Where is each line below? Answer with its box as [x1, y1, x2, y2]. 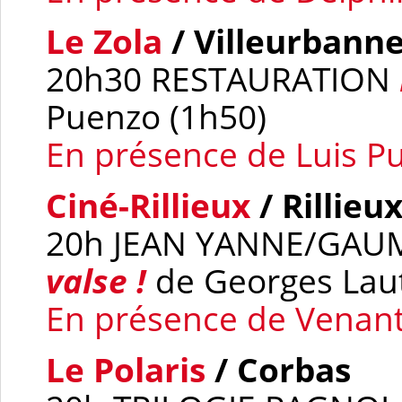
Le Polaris [46, 346, 205, 392]
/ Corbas [205, 346, 360, 392]
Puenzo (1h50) [46, 93, 267, 139]
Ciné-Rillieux [46, 182, 250, 228]
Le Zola [46, 18, 162, 64]
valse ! [46, 258, 146, 303]
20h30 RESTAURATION [46, 56, 399, 101]
